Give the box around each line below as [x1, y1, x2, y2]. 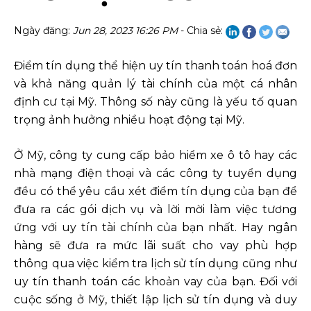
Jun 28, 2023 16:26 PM [73, 24, 178, 37]
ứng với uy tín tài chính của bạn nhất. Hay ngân [14, 221, 297, 235]
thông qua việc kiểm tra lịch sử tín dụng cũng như [14, 257, 297, 271]
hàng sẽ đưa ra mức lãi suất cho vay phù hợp [14, 239, 297, 253]
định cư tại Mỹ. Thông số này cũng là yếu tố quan [14, 95, 297, 109]
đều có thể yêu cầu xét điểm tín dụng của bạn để [14, 185, 297, 199]
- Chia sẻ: [178, 24, 226, 37]
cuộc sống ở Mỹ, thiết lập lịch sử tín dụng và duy [14, 293, 297, 307]
